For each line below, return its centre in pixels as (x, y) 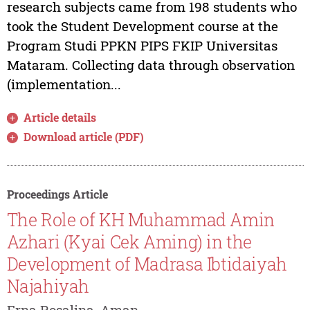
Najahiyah (48, 286)
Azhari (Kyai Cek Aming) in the (129, 242)
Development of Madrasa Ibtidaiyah (147, 264)
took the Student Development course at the (142, 26)
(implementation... (64, 84)
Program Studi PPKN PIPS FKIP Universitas (142, 45)
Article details (60, 117)
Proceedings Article (57, 194)
